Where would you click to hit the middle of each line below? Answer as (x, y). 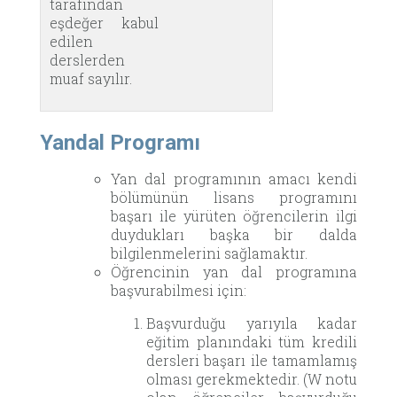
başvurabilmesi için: (179, 290)
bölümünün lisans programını (234, 197)
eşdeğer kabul (104, 22)
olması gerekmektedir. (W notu (252, 378)
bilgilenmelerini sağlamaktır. (209, 253)
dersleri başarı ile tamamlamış (252, 360)
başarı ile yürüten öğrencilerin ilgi (234, 215)
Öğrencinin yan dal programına (234, 271)
